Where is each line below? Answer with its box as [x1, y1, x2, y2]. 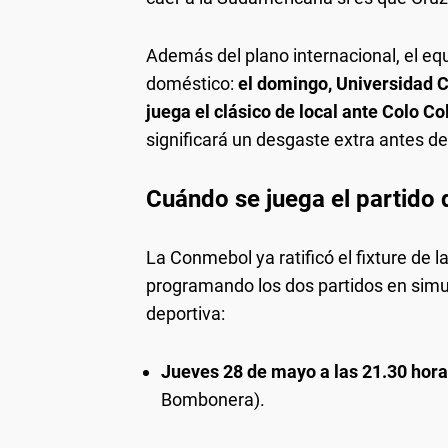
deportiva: [146, 303, 225, 325]
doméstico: [146, 73, 238, 95]
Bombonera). [161, 389, 265, 411]
